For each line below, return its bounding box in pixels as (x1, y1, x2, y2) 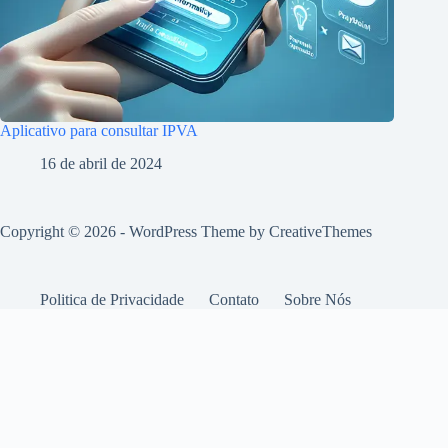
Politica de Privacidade (40, 290, 184, 308)
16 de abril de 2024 (40, 154, 162, 172)
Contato (209, 290, 259, 308)
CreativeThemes (269, 222, 372, 240)
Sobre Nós (284, 290, 351, 308)
